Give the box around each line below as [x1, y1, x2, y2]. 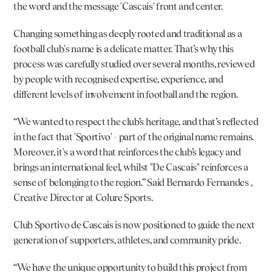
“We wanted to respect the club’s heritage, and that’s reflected [13, 115, 259, 127]
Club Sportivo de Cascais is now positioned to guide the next [13, 219, 255, 231]
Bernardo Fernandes [166, 176, 249, 188]
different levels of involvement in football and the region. [13, 88, 238, 100]
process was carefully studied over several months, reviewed [13, 58, 255, 70]
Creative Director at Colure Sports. [13, 191, 153, 203]
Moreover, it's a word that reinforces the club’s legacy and [13, 146, 241, 158]
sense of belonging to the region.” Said [13, 176, 166, 188]
